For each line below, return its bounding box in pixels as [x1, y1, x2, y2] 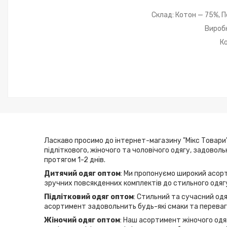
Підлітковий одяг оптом [44, 192, 134, 201]
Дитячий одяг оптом [44, 169, 121, 178]
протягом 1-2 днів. [44, 155, 105, 164]
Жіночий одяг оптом [44, 215, 120, 224]
